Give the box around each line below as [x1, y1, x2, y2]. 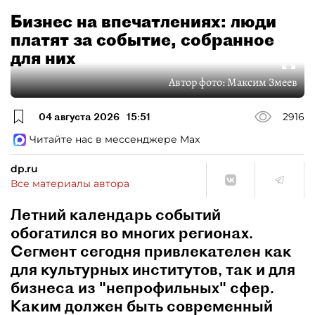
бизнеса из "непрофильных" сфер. [11, 278, 274, 297]
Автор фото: [169, 75, 227, 90]
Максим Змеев [227, 75, 297, 90]
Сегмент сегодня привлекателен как [11, 241, 292, 261]
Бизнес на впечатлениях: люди [11, 11, 276, 32]
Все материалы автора [11, 177, 129, 190]
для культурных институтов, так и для [11, 259, 295, 279]
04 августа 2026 [39, 110, 120, 123]
